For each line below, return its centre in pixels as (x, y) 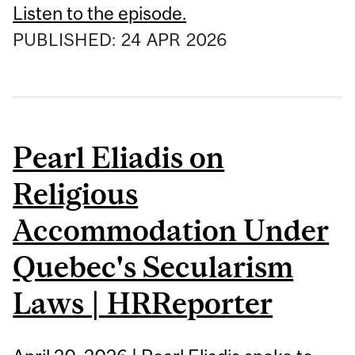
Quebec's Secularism (153, 267)
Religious (76, 194)
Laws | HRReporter (143, 303)
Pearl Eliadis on (119, 158)
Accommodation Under (171, 231)
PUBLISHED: (67, 39)
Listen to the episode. (100, 13)
